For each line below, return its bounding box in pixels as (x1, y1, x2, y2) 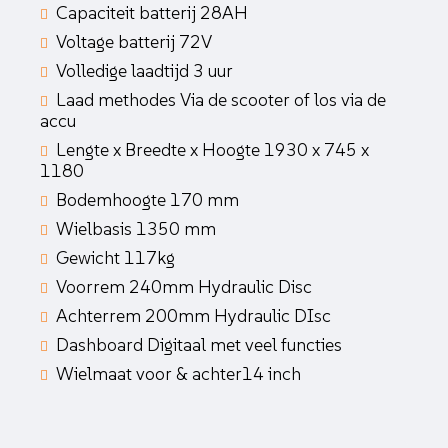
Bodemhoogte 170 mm (56, 188, 239, 212)
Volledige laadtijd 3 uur (56, 59, 233, 83)
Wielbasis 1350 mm (56, 217, 216, 241)
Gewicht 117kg (56, 246, 175, 270)
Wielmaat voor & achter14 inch (56, 362, 301, 386)
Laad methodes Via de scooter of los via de (56, 88, 386, 112)
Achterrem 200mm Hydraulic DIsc (56, 304, 331, 328)
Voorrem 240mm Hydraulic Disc (56, 275, 312, 299)
